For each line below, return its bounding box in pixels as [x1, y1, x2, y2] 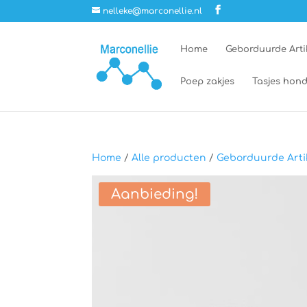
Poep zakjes [180, 77, 235, 86]
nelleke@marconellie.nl [103, 6, 203, 16]
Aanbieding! [111, 186, 199, 202]
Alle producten [132, 153, 207, 163]
